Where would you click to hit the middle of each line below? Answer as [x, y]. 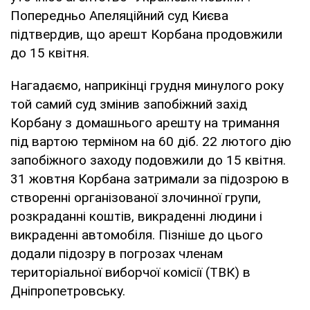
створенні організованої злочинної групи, [136, 197]
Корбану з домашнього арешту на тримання [145, 122]
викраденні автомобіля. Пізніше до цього [137, 235]
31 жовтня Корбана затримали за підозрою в [150, 179]
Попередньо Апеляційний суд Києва [119, 15]
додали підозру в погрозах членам [117, 253]
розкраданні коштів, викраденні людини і [136, 216]
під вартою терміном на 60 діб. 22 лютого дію [151, 141]
